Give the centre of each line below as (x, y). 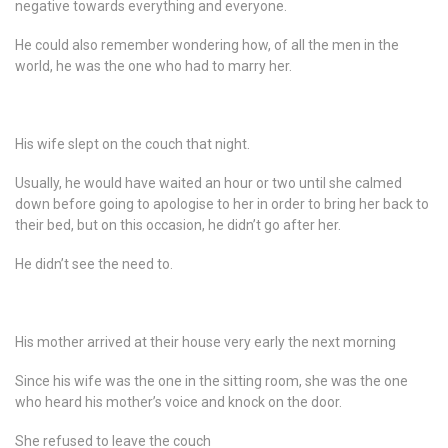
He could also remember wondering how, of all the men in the (207, 45)
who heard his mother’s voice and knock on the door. (178, 402)
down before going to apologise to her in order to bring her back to (222, 204)
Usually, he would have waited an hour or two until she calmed (208, 183)
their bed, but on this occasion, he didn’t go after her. (178, 225)
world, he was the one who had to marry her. (153, 66)
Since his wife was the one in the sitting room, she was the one (211, 381)
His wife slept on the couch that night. (132, 144)
